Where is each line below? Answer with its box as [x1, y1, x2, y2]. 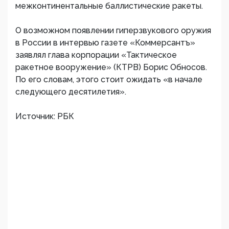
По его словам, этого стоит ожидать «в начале [15, 75, 202, 84]
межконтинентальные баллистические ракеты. [15, 1, 203, 11]
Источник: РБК [15, 111, 74, 121]
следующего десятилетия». [15, 87, 126, 97]
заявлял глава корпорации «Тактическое [15, 50, 177, 60]
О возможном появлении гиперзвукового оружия [15, 26, 211, 35]
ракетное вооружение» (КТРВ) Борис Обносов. [15, 62, 207, 72]
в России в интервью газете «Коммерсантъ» [15, 38, 195, 48]
